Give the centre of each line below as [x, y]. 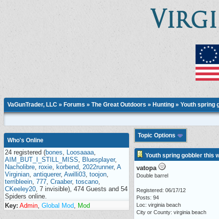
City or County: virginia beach [171, 212]
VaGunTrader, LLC [32, 105]
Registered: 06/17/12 [161, 190]
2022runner [98, 167]
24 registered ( [25, 152]
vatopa [146, 168]
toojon [98, 174]
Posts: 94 [148, 197]
